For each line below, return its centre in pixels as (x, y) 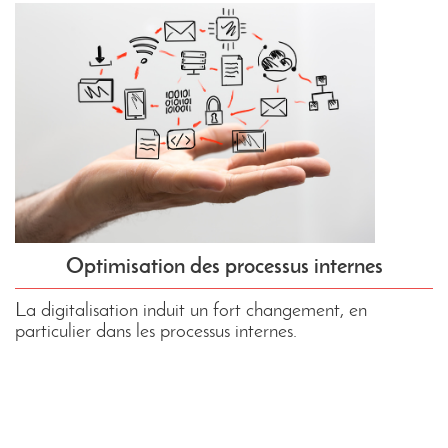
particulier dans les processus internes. (156, 330)
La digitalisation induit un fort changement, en (191, 309)
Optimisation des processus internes (224, 266)
